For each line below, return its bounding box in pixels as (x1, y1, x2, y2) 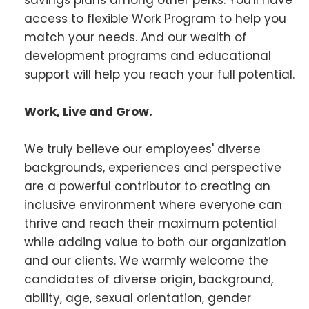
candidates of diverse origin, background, (24, 271, 273, 288)
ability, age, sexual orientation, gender (24, 290, 251, 307)
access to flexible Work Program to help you (24, 10, 286, 27)
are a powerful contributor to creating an (24, 178, 270, 195)
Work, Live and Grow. (24, 103, 152, 120)
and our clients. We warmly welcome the (24, 252, 268, 270)
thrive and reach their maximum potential (24, 215, 277, 232)
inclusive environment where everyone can (24, 197, 282, 214)
